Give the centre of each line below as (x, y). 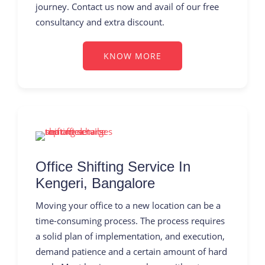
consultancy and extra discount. (100, 22)
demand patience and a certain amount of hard (131, 251)
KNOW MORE (132, 56)
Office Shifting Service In (113, 167)
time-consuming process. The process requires (130, 220)
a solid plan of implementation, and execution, (130, 236)
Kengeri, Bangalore (95, 183)
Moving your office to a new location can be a (128, 205)
